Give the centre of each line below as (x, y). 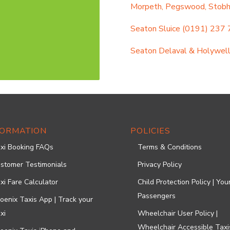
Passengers (156, 196)
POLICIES (150, 131)
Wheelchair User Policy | (177, 213)
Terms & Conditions (169, 147)
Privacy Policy (159, 165)
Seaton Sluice (155, 28)
